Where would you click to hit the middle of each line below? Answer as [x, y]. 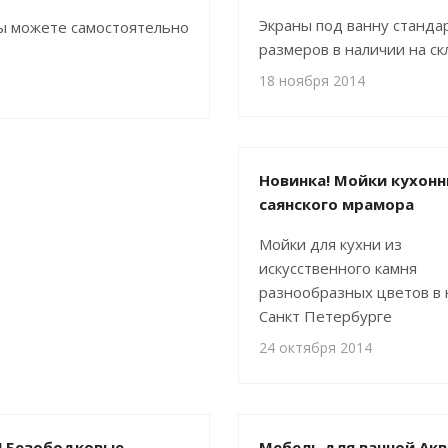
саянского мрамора [336, 204]
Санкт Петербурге [325, 316]
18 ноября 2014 [312, 80]
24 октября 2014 [315, 347]
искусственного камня [338, 268]
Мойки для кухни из [330, 244]
